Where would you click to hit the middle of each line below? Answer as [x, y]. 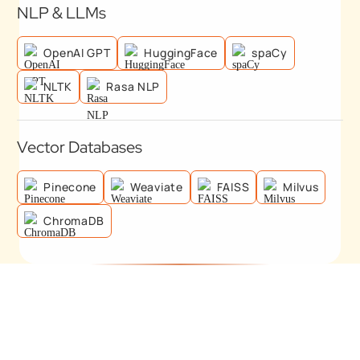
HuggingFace [181, 53]
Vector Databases [80, 147]
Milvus [301, 187]
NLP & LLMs [62, 13]
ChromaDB [74, 221]
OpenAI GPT [77, 53]
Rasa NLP [133, 87]
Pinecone [70, 187]
